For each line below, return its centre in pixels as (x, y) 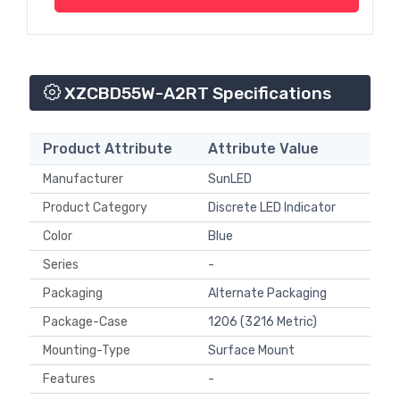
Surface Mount (251, 351)
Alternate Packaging (267, 294)
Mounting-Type (89, 351)
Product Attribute (108, 149)
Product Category (95, 208)
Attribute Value (263, 149)
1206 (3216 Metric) (262, 322)
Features (72, 379)
